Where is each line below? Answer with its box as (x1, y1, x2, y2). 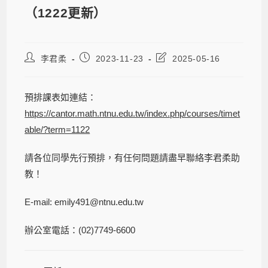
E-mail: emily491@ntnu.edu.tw (25, 196, 144, 207)
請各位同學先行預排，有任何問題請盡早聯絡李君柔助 (25, 152, 240, 163)
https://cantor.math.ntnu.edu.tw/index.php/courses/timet (25, 108, 240, 118)
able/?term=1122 (25, 124, 90, 135)
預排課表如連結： (25, 92, 97, 102)
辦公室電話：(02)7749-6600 (25, 224, 136, 235)
